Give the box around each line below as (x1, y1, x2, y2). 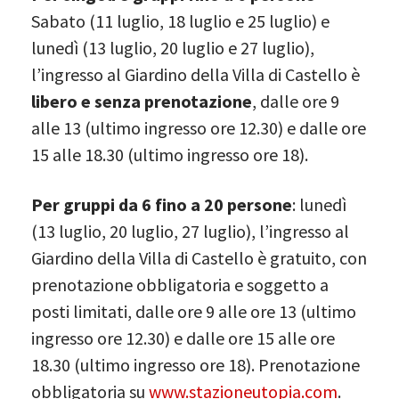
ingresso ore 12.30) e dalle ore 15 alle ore (31, 326, 335, 349)
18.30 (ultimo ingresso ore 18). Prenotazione (31, 353, 360, 376)
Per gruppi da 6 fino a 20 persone (31, 192, 292, 216)
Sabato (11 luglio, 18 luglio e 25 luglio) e (31, 9, 330, 32)
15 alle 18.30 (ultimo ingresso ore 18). (31, 142, 308, 166)
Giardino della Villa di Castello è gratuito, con (31, 246, 367, 269)
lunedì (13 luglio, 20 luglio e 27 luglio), (31, 36, 314, 59)
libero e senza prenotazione (31, 89, 252, 112)
